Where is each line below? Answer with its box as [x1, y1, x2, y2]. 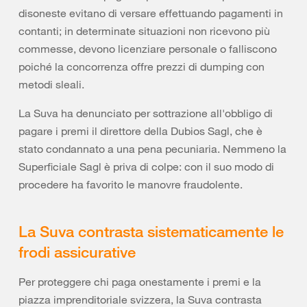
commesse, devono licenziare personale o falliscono [19, 42, 277, 56]
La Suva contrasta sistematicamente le [19, 221, 284, 241]
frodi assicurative [19, 242, 136, 261]
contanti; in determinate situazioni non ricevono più [19, 24, 270, 38]
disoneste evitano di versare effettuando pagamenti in [19, 6, 283, 20]
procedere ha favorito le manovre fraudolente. [19, 177, 243, 191]
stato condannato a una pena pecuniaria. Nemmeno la [19, 142, 286, 156]
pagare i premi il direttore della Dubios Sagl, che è [19, 124, 262, 138]
